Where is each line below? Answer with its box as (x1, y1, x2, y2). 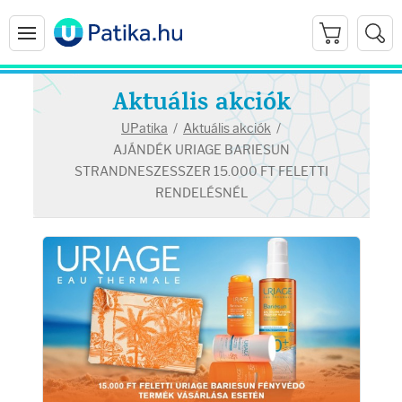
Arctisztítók (32, 347, 99, 363)
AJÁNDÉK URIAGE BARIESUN (112, 142, 290, 158)
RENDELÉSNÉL (154, 185, 248, 201)
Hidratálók (32, 298, 92, 314)
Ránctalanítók (32, 249, 113, 265)
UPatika (121, 120, 168, 136)
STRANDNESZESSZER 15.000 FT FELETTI (74, 163, 328, 179)
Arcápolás (24, 197, 86, 213)
